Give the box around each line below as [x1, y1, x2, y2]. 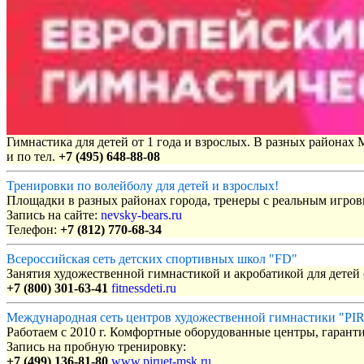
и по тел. [6, 149, 58, 164]
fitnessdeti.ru [111, 281, 176, 296]
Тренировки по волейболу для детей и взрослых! [6, 179, 279, 193]
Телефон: [6, 223, 60, 237]
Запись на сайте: [6, 208, 101, 223]
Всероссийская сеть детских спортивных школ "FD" [6, 252, 297, 266]
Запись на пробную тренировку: [6, 340, 186, 354]
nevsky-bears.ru [101, 208, 182, 223]
